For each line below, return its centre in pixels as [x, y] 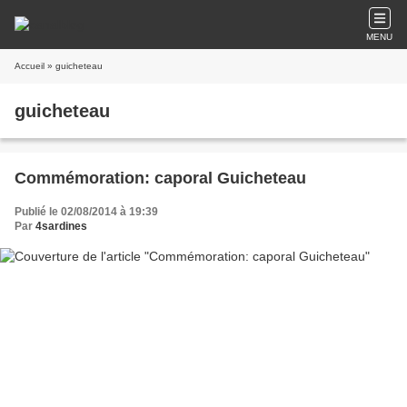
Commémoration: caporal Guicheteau [160, 178]
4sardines [61, 226]
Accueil [30, 66]
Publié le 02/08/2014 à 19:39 [86, 212]
